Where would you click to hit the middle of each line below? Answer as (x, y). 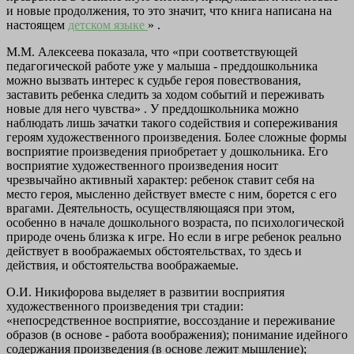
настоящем (37, 25)
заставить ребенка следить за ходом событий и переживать (165, 95)
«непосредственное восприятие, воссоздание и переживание (171, 321)
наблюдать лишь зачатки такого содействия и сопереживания (172, 123)
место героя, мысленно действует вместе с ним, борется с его (171, 194)
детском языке (108, 25)
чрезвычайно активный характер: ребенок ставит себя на (160, 180)
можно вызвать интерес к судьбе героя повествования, (154, 81)
